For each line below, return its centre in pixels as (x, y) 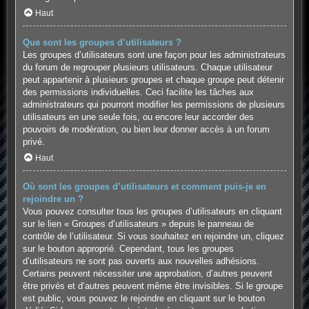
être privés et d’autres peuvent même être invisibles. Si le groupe (152, 286)
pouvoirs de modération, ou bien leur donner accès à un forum (146, 129)
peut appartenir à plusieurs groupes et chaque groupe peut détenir (153, 79)
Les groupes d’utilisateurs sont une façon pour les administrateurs (154, 54)
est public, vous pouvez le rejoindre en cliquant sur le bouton (143, 299)
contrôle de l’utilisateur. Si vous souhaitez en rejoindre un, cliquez (153, 237)
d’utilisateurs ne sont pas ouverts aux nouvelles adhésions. (141, 261)
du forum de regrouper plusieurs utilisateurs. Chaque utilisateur (147, 67)
